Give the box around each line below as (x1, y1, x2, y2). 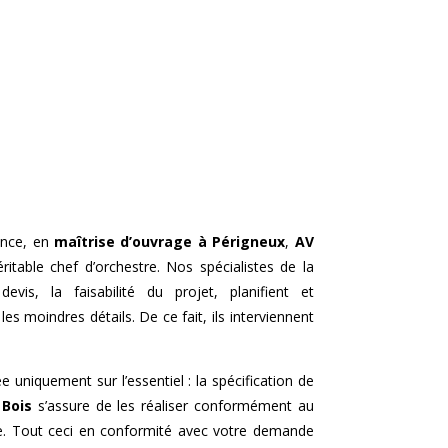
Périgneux (212, 232, 286, 252)
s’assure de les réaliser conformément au (32, 396, 314, 416)
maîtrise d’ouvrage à (53, 232, 207, 252)
